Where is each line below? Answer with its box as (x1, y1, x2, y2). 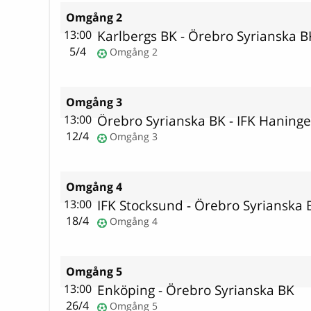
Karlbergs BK (97, 26, 178, 46)
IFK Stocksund (97, 196, 184, 215)
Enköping (97, 280, 155, 300)
